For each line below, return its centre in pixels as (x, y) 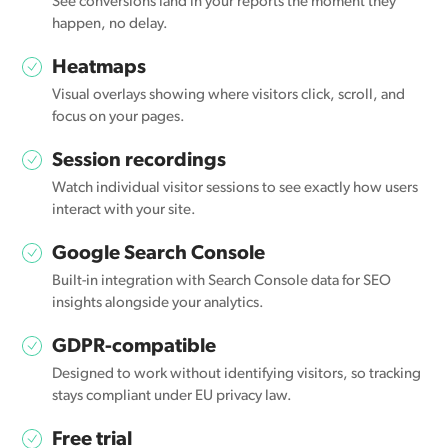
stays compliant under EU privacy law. (172, 397)
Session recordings (139, 161)
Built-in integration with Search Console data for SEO (222, 282)
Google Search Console (159, 254)
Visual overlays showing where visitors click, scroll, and (229, 96)
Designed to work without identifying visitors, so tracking (237, 375)
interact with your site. (124, 211)
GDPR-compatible (134, 347)
